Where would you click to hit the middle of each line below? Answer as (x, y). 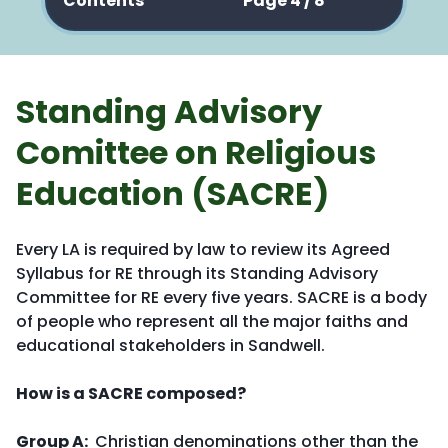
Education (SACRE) (172, 193)
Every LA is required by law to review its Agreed (203, 249)
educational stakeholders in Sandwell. (170, 345)
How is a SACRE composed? (131, 393)
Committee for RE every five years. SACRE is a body (221, 297)
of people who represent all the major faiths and (212, 321)
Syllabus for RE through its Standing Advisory (197, 273)
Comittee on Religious (196, 152)
